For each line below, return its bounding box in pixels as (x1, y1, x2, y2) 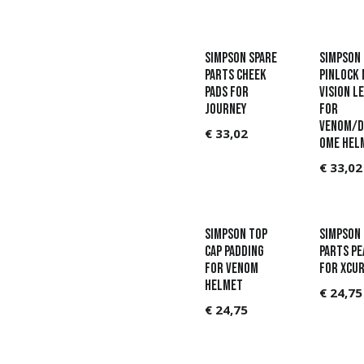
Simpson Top (205, 226, 268, 243)
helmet (205, 277, 244, 294)
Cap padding (205, 243, 264, 260)
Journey (205, 101, 247, 119)
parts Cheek (205, 67, 267, 84)
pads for (205, 84, 249, 102)
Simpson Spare (205, 50, 278, 67)
